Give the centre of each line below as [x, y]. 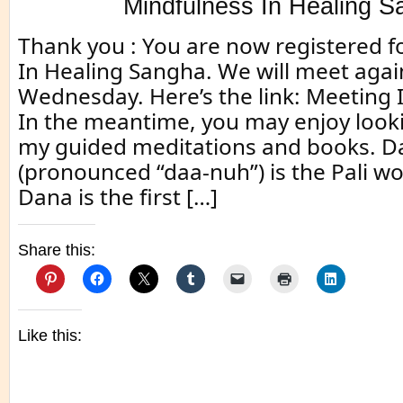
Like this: [50, 336]
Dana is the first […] [118, 197]
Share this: [57, 250]
